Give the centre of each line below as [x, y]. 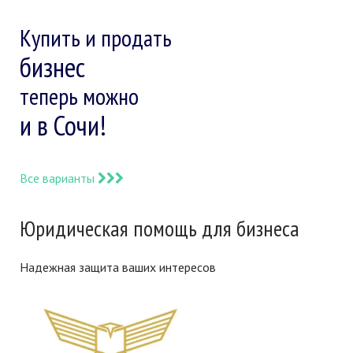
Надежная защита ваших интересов [118, 268]
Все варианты [59, 178]
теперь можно [79, 96]
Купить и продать [96, 38]
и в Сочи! [63, 126]
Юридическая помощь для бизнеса [160, 229]
